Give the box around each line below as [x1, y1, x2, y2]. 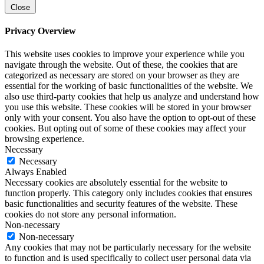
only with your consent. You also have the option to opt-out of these [5, 113, 256, 123]
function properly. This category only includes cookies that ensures [5, 188, 252, 199]
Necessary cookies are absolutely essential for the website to [5, 177, 227, 188]
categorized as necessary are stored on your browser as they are [5, 70, 239, 81]
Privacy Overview [5, 26, 76, 37]
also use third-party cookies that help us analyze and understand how [5, 91, 259, 102]
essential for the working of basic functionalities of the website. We [5, 81, 253, 91]
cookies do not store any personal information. [5, 209, 176, 220]
